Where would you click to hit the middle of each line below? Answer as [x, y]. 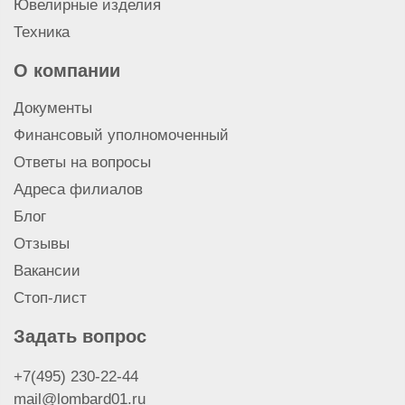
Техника [42, 33]
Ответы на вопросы [82, 163]
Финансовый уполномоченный [121, 136]
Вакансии [47, 271]
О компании [67, 71]
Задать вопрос [80, 337]
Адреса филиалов [78, 190]
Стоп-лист [50, 298]
